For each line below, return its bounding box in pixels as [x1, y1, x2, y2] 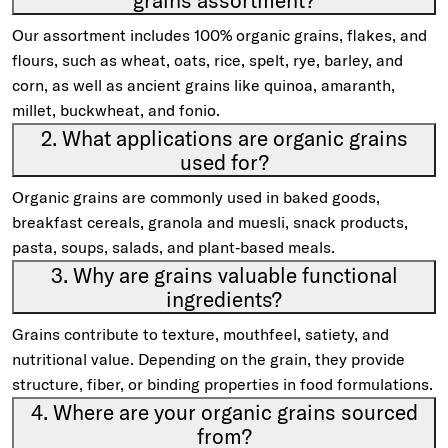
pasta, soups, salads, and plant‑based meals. [12, 237, 335, 257]
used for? [179, 149, 269, 175]
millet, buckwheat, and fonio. [12, 100, 220, 120]
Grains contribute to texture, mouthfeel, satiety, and [12, 324, 389, 344]
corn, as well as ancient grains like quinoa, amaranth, [12, 75, 395, 95]
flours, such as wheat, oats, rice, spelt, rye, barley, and [12, 50, 403, 70]
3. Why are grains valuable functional [50, 262, 398, 288]
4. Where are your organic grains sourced [30, 399, 418, 425]
